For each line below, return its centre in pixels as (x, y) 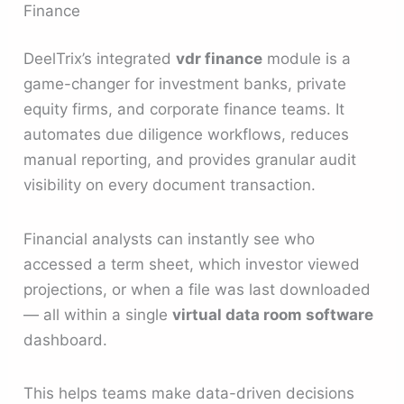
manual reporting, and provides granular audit (190, 160)
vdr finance (220, 59)
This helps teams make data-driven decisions (189, 393)
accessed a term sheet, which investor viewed (192, 264)
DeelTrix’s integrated (100, 59)
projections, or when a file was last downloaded (197, 289)
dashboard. (66, 340)
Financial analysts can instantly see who (170, 239)
